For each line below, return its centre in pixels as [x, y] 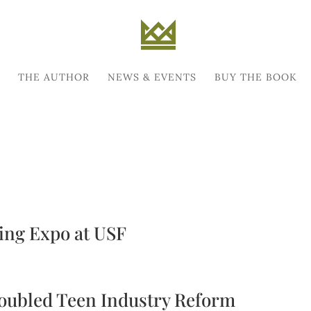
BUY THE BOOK [255, 77]
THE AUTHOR [53, 77]
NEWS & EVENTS [152, 77]
